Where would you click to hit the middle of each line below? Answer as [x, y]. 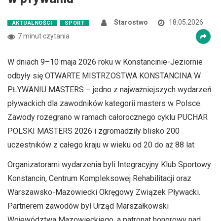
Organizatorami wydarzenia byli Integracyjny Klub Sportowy [109, 165]
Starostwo [131, 22]
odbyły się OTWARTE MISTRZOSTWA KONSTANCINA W [104, 76]
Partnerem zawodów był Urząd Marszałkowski [88, 206]
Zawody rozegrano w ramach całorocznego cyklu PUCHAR [108, 117]
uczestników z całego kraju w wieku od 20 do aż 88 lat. [102, 145]
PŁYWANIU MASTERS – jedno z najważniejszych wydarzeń [110, 90]
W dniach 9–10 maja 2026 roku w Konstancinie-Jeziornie [105, 62]
